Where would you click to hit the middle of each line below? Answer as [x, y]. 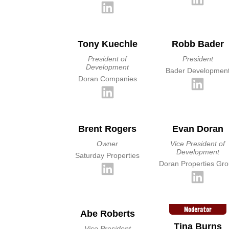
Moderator [198, 210]
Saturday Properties [108, 155]
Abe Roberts [107, 214]
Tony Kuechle [107, 44]
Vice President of [198, 144]
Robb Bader [198, 44]
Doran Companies [107, 79]
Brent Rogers [108, 129]
